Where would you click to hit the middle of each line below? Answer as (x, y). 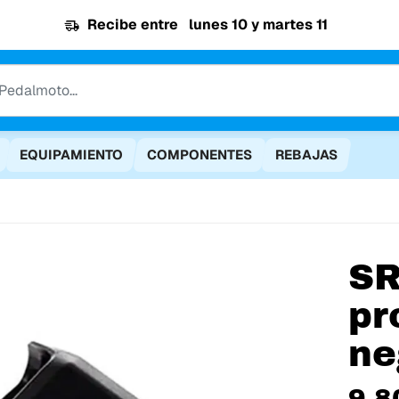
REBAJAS (306, 154)
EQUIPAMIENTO (72, 154)
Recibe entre (134, 25)
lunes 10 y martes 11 (258, 25)
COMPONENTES (199, 154)
